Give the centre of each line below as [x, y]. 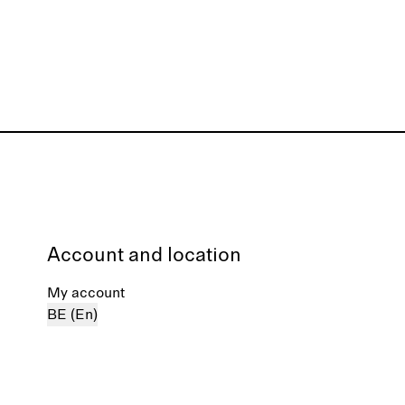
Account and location [144, 256]
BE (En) [72, 315]
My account [86, 293]
